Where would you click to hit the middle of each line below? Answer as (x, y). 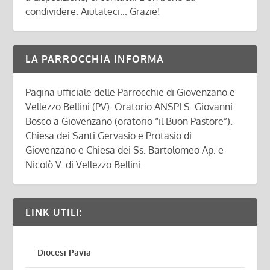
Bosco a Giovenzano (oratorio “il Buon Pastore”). (129, 121)
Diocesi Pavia (64, 253)
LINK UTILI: (54, 212)
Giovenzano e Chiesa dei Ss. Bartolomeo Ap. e (125, 150)
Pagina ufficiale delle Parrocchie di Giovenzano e (130, 93)
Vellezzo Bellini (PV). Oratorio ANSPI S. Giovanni (129, 107)
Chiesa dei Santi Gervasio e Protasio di (109, 136)
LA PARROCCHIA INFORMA (95, 59)
